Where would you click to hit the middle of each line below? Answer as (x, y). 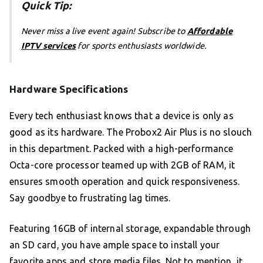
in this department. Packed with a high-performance (122, 149)
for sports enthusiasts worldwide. (141, 46)
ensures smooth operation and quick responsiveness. (125, 182)
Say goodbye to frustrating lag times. (90, 198)
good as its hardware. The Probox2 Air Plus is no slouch (131, 132)
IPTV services (48, 46)
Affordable (210, 31)
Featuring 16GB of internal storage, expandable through (130, 229)
